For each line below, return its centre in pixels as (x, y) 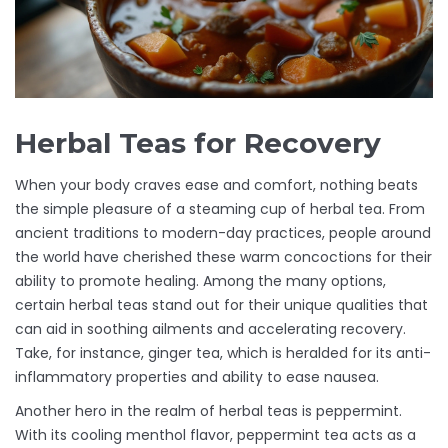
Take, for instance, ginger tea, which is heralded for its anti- (223, 353)
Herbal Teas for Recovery (198, 143)
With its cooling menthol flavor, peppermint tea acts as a (215, 435)
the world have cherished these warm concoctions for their (223, 257)
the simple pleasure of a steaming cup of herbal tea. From (220, 209)
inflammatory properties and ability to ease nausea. (197, 377)
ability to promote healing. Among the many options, (200, 281)
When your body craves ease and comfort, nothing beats (216, 185)
